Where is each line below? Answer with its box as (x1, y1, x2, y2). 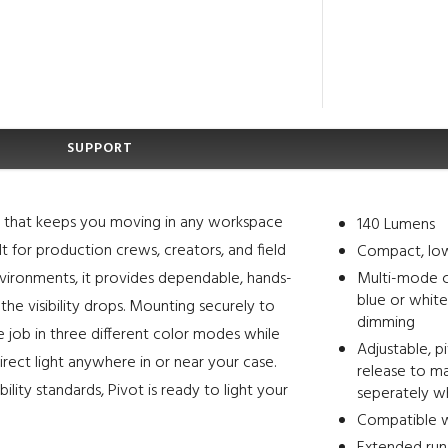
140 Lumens (356, 212, 435, 238)
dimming (356, 310, 415, 336)
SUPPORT (67, 137, 133, 160)
